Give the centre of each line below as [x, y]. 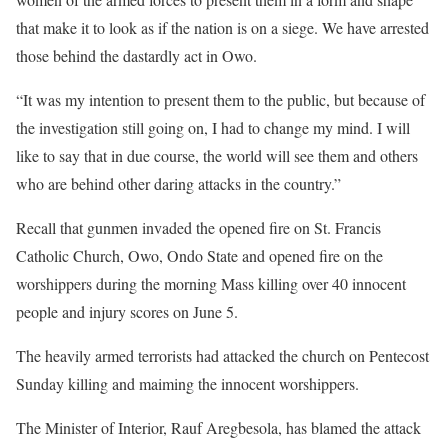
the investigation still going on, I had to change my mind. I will [213, 127]
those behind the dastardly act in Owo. [136, 55]
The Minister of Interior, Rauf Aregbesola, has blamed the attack [218, 427]
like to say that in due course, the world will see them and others [217, 155]
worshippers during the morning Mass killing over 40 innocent [211, 283]
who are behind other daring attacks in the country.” [178, 183]
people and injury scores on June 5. [127, 311]
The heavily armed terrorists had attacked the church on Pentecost [222, 355]
